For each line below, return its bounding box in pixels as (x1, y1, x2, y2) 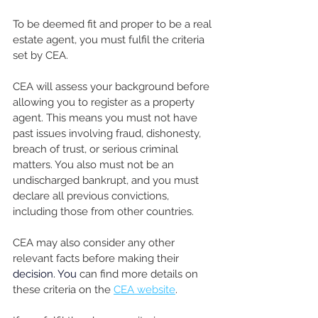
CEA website (114, 283, 175, 296)
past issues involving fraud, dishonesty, (13, 126, 204, 140)
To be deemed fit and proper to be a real (13, 17, 214, 31)
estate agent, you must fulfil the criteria (13, 33, 207, 46)
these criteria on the (13, 283, 114, 296)
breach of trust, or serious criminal (13, 142, 181, 155)
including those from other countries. (13, 204, 197, 218)
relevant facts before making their (13, 251, 182, 265)
